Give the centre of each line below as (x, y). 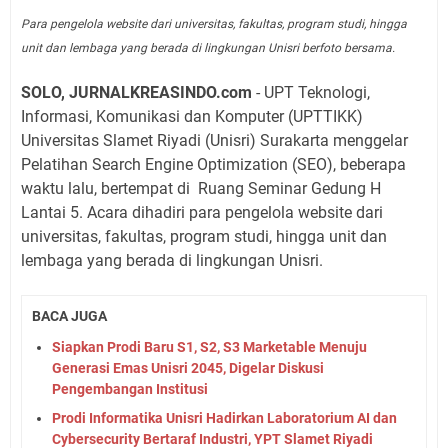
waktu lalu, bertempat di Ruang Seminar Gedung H (201, 189)
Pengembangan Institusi (130, 388)
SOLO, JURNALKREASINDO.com (136, 93)
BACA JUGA (69, 316)
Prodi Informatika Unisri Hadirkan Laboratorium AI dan (224, 417)
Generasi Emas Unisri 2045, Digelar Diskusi (188, 367)
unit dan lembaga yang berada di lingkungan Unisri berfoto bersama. (208, 48)
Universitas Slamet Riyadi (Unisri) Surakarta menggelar (214, 141)
